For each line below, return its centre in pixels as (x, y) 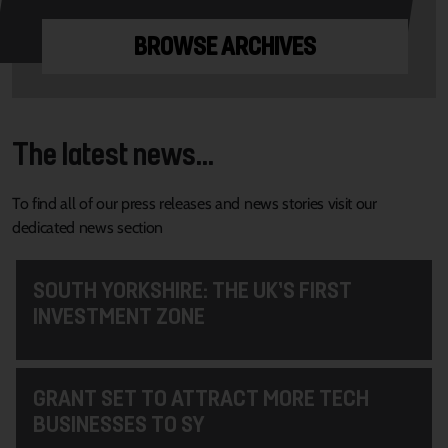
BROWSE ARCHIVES (225, 45)
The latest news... (113, 152)
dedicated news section (87, 227)
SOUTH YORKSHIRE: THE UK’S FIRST (192, 289)
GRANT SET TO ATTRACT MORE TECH (200, 397)
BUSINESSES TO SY (118, 423)
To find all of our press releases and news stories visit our (194, 203)
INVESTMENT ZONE (118, 315)
